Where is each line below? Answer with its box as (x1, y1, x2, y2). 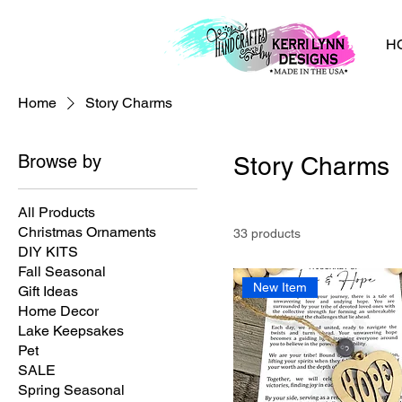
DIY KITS (18, 243, 78, 261)
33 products (233, 226, 301, 241)
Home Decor (18, 302, 99, 320)
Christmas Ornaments (18, 223, 156, 241)
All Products (18, 204, 95, 222)
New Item (253, 280, 308, 295)
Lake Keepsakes (18, 322, 124, 340)
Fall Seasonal (18, 263, 106, 281)
